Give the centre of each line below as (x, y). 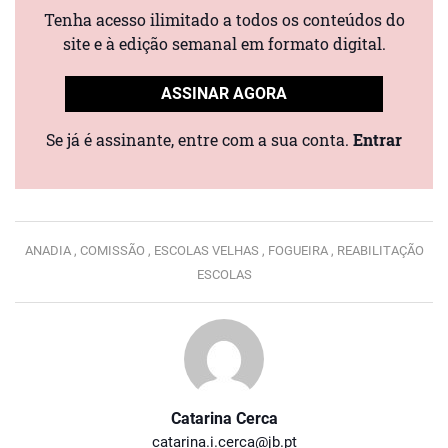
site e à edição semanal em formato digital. (224, 43)
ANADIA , (52, 251)
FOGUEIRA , (302, 251)
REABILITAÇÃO (380, 251)
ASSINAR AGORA (223, 94)
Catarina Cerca (224, 419)
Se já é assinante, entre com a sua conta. (199, 140)
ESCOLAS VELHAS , (210, 251)
